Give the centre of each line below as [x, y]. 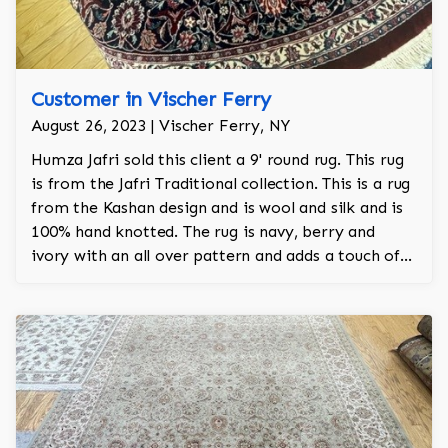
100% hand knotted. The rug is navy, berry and [203, 232]
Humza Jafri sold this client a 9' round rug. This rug [217, 160]
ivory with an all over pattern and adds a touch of [215, 256]
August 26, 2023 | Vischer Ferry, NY [160, 126]
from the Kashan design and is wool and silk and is [217, 208]
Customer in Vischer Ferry [151, 99]
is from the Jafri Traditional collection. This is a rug [221, 184]
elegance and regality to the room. [161, 280]
